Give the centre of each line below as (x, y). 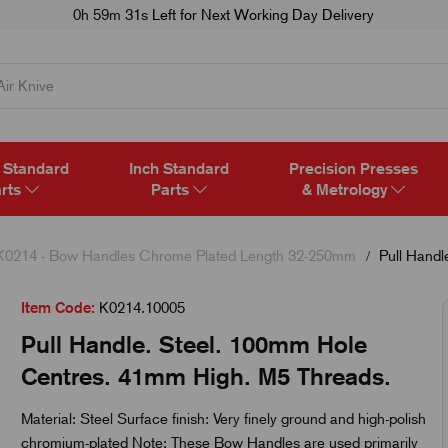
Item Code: (57, 307)
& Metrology (346, 189)
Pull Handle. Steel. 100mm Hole (193, 343)
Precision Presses (353, 168)
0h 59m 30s (111, 15)
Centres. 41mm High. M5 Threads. (205, 375)
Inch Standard (178, 168)
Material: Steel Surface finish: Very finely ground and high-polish (223, 418)
